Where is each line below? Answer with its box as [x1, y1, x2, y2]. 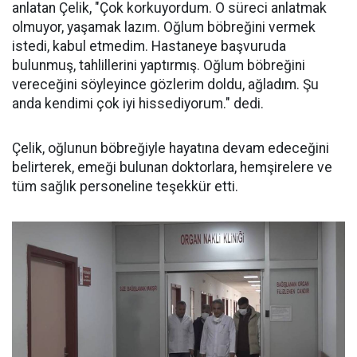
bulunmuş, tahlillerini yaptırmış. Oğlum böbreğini [12, 57, 305, 74]
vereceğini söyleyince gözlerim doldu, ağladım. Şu [12, 76, 319, 93]
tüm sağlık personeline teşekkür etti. [12, 178, 238, 195]
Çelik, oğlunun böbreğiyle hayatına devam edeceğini [12, 140, 329, 157]
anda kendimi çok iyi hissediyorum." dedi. [12, 96, 264, 112]
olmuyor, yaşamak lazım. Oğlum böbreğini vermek [12, 19, 316, 36]
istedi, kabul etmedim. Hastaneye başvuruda [12, 38, 286, 55]
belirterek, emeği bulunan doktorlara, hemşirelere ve [12, 159, 332, 176]
